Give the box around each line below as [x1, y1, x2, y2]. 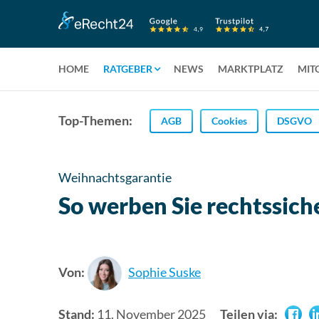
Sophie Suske [128, 263, 201, 280]
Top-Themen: [58, 113, 132, 128]
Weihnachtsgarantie [58, 169, 172, 185]
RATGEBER [103, 63, 152, 75]
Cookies [211, 114, 247, 127]
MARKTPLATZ [218, 63, 283, 75]
